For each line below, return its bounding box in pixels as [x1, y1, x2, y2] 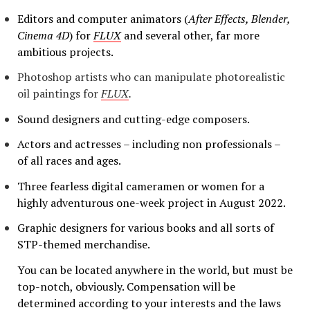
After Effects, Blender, [188, 10, 290, 26]
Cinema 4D [17, 27, 69, 43]
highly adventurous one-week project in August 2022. [17, 194, 286, 210]
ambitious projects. [17, 44, 113, 60]
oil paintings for [17, 86, 101, 102]
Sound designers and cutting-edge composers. [17, 111, 250, 127]
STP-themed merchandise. [17, 237, 150, 253]
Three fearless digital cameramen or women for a [17, 178, 264, 194]
